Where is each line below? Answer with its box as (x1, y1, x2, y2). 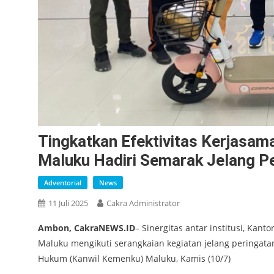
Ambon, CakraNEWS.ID (38, 222, 135, 234)
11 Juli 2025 (48, 198, 88, 209)
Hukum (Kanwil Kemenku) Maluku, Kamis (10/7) (38, 253, 231, 265)
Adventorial (44, 178, 81, 188)
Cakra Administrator (106, 198, 180, 209)
